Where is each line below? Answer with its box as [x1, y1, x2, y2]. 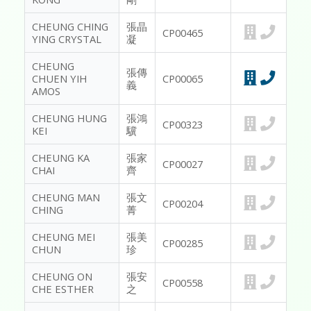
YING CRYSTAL [32, 32, 101, 47]
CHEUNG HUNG [32, 111, 107, 126]
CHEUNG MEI [32, 230, 95, 244]
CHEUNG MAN [32, 190, 100, 205]
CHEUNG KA [32, 151, 90, 165]
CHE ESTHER [32, 282, 94, 296]
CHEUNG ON [32, 269, 92, 284]
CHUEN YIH [32, 72, 87, 86]
